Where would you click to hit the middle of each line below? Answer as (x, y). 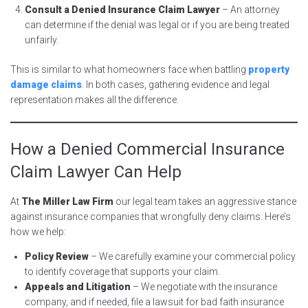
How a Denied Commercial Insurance (147, 149)
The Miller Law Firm (67, 201)
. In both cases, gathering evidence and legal (176, 84)
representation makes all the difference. (95, 99)
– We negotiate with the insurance (204, 286)
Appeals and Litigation (78, 286)
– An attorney (250, 9)
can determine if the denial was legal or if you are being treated (157, 24)
